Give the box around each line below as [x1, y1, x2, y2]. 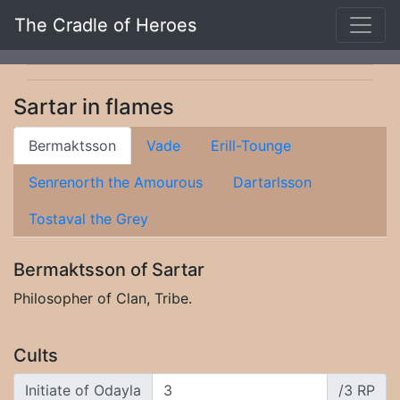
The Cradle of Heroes [14, 14, 196, 36]
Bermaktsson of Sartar [13, 259, 204, 280]
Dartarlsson [233, 173, 312, 191]
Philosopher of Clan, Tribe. [13, 289, 192, 307]
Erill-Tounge [211, 137, 291, 154]
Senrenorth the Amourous [29, 173, 203, 191]
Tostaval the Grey [29, 210, 148, 228]
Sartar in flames [13, 94, 174, 120]
